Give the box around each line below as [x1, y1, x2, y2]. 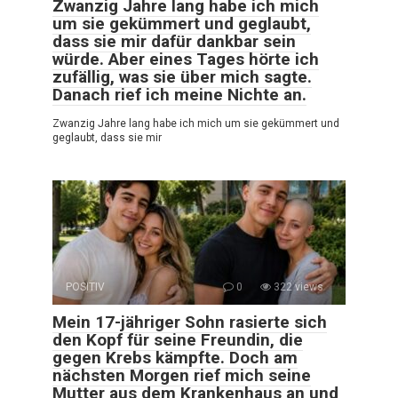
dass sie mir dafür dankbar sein [52, 30, 296, 52]
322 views [271, 280, 323, 293]
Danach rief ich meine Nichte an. [52, 84, 306, 105]
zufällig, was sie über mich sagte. [52, 66, 312, 87]
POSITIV [66, 280, 105, 293]
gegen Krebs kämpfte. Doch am [52, 346, 298, 368]
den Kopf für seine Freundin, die [52, 329, 303, 350]
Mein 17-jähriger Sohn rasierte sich [52, 311, 327, 332]
